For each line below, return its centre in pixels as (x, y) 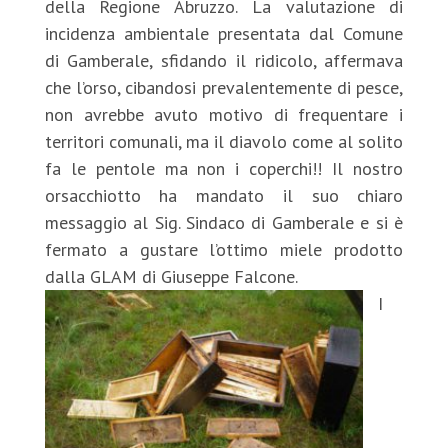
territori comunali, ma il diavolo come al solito (224, 141)
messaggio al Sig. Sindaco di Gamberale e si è (224, 222)
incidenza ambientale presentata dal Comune (224, 33)
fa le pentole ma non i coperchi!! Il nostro (224, 168)
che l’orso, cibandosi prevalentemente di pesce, (224, 87)
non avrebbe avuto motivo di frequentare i (224, 114)
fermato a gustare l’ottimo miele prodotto (224, 249)
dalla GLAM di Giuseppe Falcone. (171, 276)
